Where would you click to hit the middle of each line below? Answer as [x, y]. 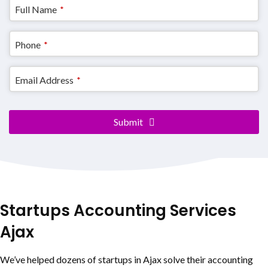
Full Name [36, 9]
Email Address [44, 80]
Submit [128, 122]
